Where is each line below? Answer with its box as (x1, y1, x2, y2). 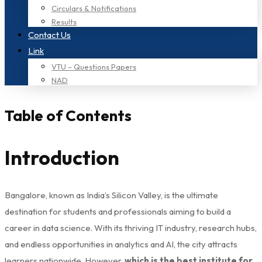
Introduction (5, 145, 119, 171)
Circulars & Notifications (51, 4, 136, 13)
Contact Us (28, 29, 71, 40)
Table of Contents (5, 105, 132, 125)
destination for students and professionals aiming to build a (5, 206, 231, 218)
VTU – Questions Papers (51, 62, 136, 71)
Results (51, 17, 77, 26)
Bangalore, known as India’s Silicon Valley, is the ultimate (5, 189, 218, 201)
